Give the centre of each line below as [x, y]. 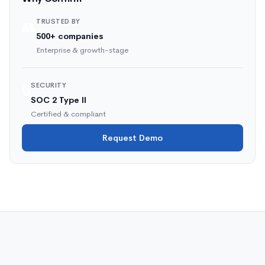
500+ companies [70, 36]
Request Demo [132, 138]
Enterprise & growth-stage [82, 50]
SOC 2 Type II [59, 100]
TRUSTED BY [58, 21]
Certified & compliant [68, 114]
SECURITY [49, 85]
